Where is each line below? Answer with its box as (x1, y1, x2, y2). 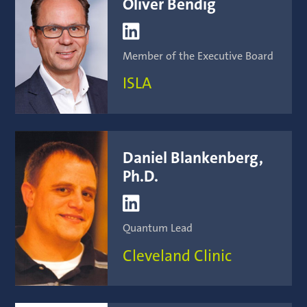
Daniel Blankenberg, (123, 149, 264, 167)
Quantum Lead (123, 221, 193, 234)
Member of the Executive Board (123, 49, 274, 62)
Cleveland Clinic (123, 247, 232, 265)
